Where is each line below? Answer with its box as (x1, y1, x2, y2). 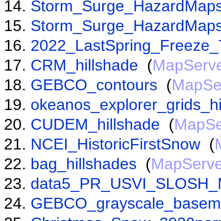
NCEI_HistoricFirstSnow (31, 135, 200, 153)
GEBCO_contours (31, 75, 157, 94)
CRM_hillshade (31, 56, 138, 74)
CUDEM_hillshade (31, 115, 160, 133)
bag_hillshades (31, 154, 137, 173)
